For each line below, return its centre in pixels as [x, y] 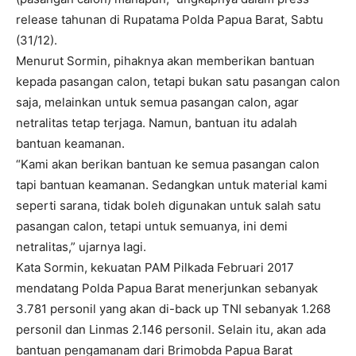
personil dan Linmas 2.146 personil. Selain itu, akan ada [171, 329]
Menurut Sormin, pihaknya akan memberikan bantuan [165, 61]
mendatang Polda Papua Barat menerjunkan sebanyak [167, 288]
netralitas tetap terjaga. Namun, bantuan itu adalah [157, 123]
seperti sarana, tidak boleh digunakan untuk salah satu [168, 205]
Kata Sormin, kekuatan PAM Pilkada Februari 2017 [155, 267]
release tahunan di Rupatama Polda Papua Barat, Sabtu [170, 19]
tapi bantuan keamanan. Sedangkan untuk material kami [172, 185]
